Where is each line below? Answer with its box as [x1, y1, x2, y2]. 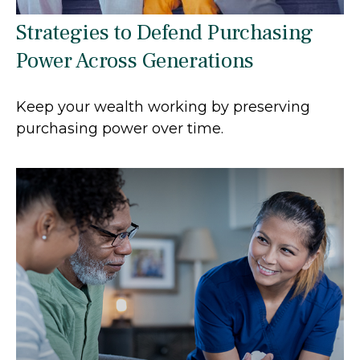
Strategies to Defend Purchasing [16, 18, 313, 47]
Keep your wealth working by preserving [16, 98, 310, 117]
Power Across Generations [16, 47, 254, 76]
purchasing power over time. [16, 120, 223, 138]
